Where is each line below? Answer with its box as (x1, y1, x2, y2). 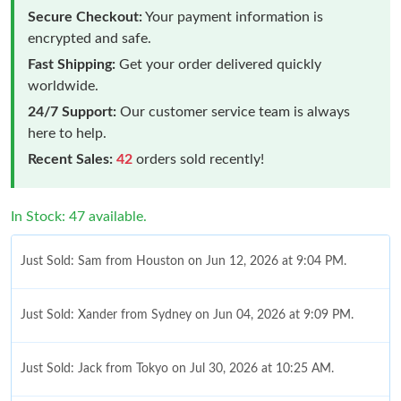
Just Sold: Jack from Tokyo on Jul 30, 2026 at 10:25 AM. (21, 362, 334, 375)
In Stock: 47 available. (11, 209, 147, 224)
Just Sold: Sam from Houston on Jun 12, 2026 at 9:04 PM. (21, 254, 346, 268)
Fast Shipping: (28, 56, 115, 72)
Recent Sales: (28, 151, 113, 166)
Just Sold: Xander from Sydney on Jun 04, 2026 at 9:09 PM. (21, 308, 354, 321)
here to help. (28, 125, 107, 141)
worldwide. (28, 78, 98, 93)
